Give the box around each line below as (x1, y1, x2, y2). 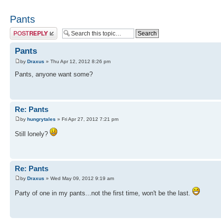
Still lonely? (15, 130, 50, 138)
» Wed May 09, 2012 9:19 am (44, 175, 114, 181)
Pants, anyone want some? (15, 71, 93, 78)
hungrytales (27, 116, 56, 122)
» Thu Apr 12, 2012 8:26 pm (44, 59, 110, 65)
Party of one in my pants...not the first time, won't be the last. (15, 189, 192, 197)
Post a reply (10, 27, 38, 33)
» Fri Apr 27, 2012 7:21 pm (56, 116, 118, 122)
